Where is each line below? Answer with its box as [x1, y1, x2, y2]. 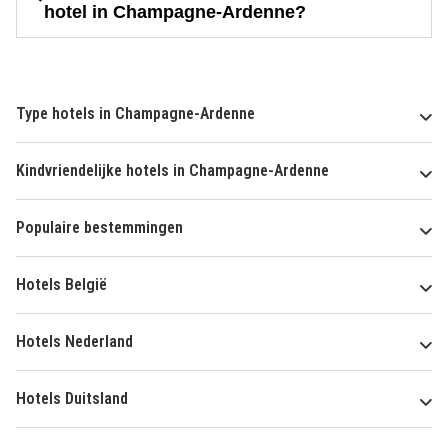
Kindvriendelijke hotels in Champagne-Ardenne [16, 160, 329, 180]
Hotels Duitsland [16, 388, 128, 408]
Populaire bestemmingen [16, 217, 183, 237]
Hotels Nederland [16, 331, 133, 351]
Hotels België [16, 274, 107, 294]
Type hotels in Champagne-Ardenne [16, 103, 255, 123]
